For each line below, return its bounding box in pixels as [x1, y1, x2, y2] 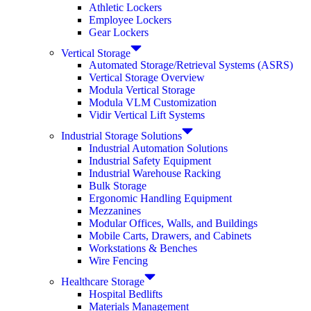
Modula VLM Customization [89, 96, 217, 109]
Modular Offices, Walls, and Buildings [89, 217, 258, 229]
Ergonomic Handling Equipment [89, 192, 232, 204]
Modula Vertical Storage [89, 84, 195, 96]
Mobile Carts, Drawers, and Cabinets [89, 229, 251, 242]
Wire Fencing [89, 254, 148, 267]
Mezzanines [89, 204, 141, 217]
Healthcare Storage [61, 275, 144, 287]
